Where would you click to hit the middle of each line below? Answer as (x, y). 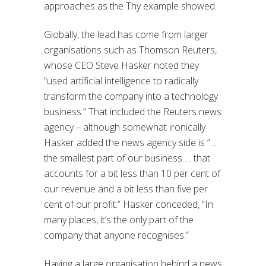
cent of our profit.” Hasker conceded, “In (129, 204)
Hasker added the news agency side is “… (130, 142)
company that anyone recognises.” (116, 235)
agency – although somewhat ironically (125, 127)
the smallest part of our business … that (127, 158)
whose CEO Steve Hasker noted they (121, 65)
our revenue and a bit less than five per (126, 189)
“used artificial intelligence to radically (121, 80)
